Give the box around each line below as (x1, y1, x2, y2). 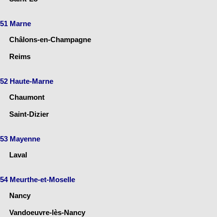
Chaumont (9, 93, 45, 101)
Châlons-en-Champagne (9, 35, 91, 44)
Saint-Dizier (9, 109, 49, 118)
